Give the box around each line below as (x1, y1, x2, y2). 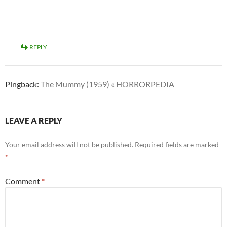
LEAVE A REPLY (5, 116, 62, 126)
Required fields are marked (135, 140, 219, 149)
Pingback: (5, 79, 41, 89)
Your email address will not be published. (5, 140, 133, 149)
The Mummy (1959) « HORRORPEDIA (41, 79, 174, 89)
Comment (5, 176, 42, 186)
